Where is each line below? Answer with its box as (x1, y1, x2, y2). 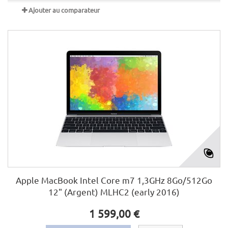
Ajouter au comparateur (28, 6, 100, 14)
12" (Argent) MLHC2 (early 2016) (48, 186, 180, 197)
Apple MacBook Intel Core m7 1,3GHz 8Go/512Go (16, 175, 212, 185)
